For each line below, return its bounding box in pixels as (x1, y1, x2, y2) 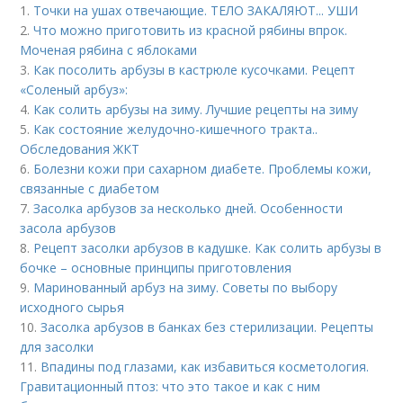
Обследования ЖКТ (20, 140, 140, 157)
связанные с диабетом (20, 180, 160, 197)
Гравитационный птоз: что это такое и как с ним (20, 378, 321, 395)
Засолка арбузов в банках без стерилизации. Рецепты (40, 318, 374, 336)
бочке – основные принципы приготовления (20, 259, 292, 276)
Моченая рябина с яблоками (20, 41, 198, 58)
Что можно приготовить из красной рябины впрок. (33, 22, 348, 39)
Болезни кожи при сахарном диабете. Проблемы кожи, (33, 160, 372, 177)
